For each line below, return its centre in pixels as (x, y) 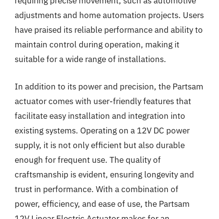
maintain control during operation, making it (97, 44)
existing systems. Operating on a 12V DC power (102, 130)
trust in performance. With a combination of (97, 189)
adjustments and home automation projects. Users (109, 15)
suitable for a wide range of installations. (90, 59)
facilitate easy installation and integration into (100, 116)
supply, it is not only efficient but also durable (100, 145)
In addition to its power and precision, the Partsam (109, 86)
